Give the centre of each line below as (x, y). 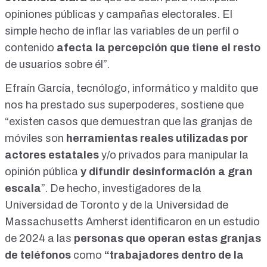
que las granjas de (206, 122)
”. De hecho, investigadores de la (121, 189)
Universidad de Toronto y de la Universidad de (117, 205)
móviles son (35, 139)
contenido (31, 48)
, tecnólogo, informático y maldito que (164, 89)
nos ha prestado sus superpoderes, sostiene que (124, 105)
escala (23, 189)
